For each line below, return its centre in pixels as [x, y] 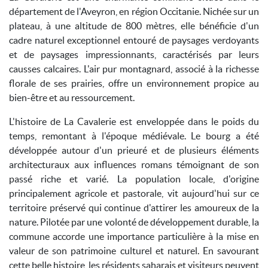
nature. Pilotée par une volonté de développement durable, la [134, 222]
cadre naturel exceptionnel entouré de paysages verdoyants [134, 40]
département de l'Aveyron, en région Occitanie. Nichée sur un [134, 11]
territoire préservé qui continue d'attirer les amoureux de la [134, 208]
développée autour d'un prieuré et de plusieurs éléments [134, 150]
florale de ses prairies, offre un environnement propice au [134, 83]
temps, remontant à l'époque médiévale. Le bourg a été [134, 136]
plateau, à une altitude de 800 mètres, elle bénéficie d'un [134, 26]
